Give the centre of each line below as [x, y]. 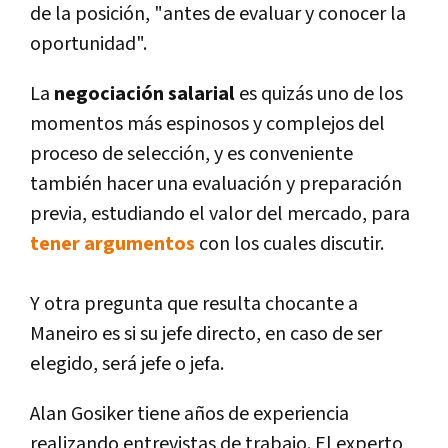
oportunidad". [88, 44]
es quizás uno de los [319, 94]
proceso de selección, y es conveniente [191, 154]
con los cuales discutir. [289, 244]
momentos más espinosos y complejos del [207, 124]
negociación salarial [144, 94]
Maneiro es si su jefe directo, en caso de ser [206, 334]
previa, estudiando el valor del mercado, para [220, 214]
